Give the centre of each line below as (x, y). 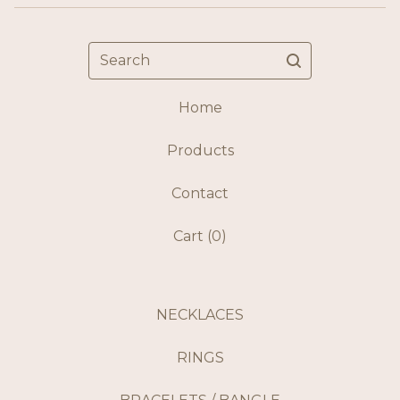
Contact (200, 194)
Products (200, 151)
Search (112, 52)
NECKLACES (200, 315)
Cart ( (192, 237)
